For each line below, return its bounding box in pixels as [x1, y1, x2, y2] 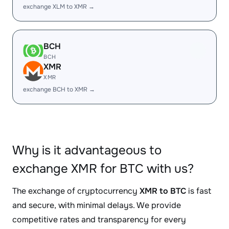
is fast [186, 186, 211, 196]
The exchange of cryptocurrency [12, 186, 140, 196]
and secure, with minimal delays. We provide [12, 200, 181, 211]
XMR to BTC [140, 186, 186, 196]
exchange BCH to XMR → [23, 85, 95, 94]
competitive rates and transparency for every [12, 214, 186, 225]
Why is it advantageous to [12, 143, 162, 158]
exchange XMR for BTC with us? [12, 161, 194, 176]
